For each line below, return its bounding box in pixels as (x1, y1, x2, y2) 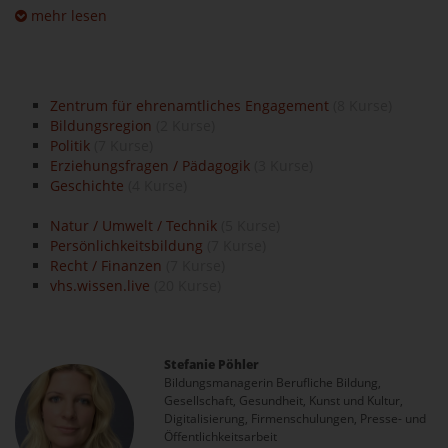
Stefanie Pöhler (164, 356, 260, 373)
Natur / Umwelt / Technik (50, 216, 217, 235)
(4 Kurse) (124, 176, 187, 195)
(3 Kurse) (250, 156, 313, 175)
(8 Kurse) (329, 96, 392, 115)
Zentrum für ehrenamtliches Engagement (50, 96, 329, 115)
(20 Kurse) (150, 276, 221, 295)
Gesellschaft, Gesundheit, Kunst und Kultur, (164, 392, 404, 409)
